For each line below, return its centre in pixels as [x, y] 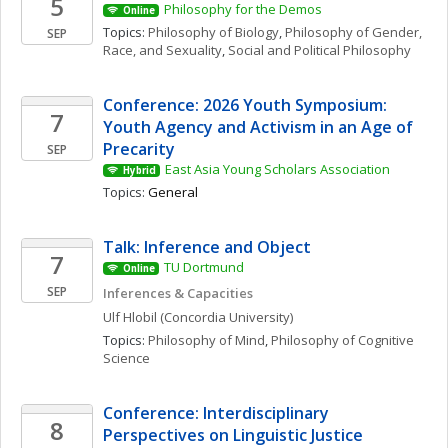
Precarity [139, 149]
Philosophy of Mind [206, 340]
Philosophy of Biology [213, 32]
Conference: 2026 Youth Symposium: [245, 105]
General [173, 192]
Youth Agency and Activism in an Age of [258, 127]
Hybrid [139, 170]
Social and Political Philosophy [319, 50]
